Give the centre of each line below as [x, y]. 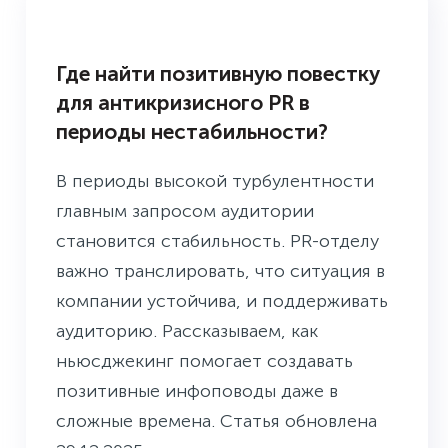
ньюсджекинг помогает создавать [204, 361]
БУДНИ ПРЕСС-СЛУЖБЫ [152, 24]
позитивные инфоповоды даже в [197, 391]
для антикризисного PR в [183, 103]
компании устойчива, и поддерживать [222, 301]
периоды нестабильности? [192, 132]
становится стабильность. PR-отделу [217, 241]
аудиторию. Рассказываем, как [187, 331]
